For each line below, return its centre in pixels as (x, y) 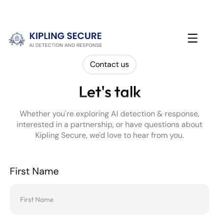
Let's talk (109, 91)
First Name (34, 171)
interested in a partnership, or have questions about (109, 124)
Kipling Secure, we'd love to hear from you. (109, 135)
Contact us (109, 64)
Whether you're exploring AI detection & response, (109, 114)
